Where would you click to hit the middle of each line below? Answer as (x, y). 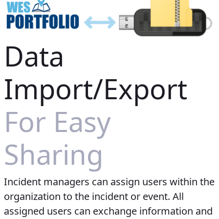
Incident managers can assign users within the (109, 182)
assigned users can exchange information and (108, 211)
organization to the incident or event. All (94, 197)
